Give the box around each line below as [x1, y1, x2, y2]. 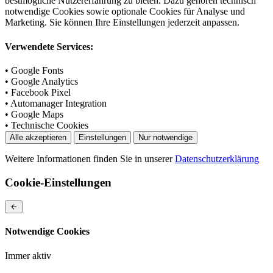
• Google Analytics [5, 76, 78, 87]
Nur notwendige [138, 132, 193, 142]
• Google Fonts [5, 65, 63, 76]
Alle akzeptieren [10, 132, 66, 142]
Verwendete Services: [5, 41, 93, 52]
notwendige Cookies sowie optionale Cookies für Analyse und [5, 6, 245, 17]
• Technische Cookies [5, 119, 88, 130]
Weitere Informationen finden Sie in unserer [5, 153, 175, 164]
